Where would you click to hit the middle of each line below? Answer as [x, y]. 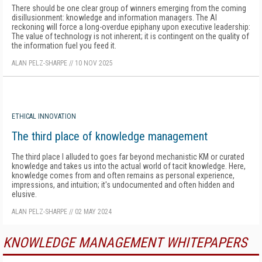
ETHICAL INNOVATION [44, 116]
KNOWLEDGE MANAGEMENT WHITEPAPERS [125, 242]
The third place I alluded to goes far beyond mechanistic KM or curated [128, 156]
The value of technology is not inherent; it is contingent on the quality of [130, 36]
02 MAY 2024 [93, 211]
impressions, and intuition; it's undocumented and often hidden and [123, 185]
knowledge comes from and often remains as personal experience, [123, 175]
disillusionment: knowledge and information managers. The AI [114, 17]
